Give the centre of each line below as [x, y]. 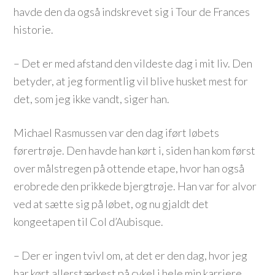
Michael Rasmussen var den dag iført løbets [117, 133]
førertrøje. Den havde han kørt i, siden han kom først [135, 150]
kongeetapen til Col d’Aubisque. [89, 222]
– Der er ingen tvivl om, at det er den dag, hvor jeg [131, 255]
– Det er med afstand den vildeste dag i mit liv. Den [133, 63]
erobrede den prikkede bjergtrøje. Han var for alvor [135, 186]
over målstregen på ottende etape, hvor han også [129, 168]
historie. [34, 29]
